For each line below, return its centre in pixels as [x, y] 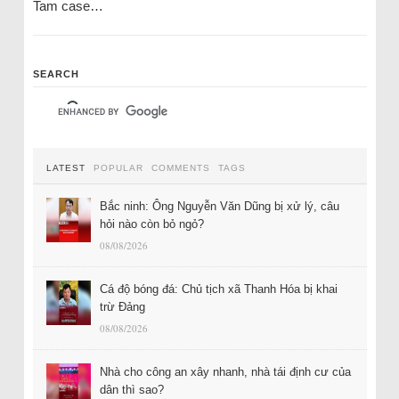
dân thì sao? [133, 390]
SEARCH [56, 74]
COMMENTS [180, 168]
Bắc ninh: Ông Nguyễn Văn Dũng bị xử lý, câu [219, 206]
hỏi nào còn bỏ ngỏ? [151, 224]
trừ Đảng [122, 307]
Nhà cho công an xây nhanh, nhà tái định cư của [225, 372]
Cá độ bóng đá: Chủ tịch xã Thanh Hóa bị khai [218, 289]
